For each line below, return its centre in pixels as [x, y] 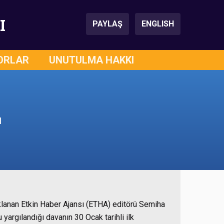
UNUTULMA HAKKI [91, 60]
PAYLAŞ [107, 24]
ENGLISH [158, 24]
